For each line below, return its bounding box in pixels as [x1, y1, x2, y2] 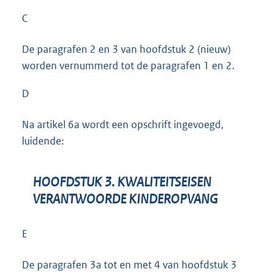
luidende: [22, 134, 64, 148]
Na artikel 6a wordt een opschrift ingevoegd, [22, 117, 223, 131]
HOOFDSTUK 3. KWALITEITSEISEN [33, 174, 211, 190]
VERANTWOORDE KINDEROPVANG [33, 191, 217, 207]
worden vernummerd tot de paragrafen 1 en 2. [22, 59, 234, 73]
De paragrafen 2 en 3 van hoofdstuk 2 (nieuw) [22, 42, 231, 56]
